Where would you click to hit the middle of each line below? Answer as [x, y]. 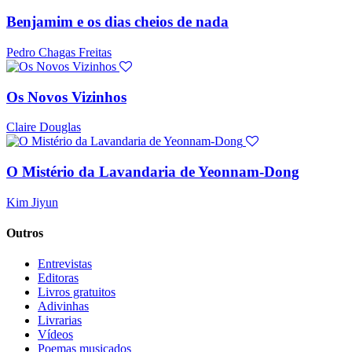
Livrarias [60, 321]
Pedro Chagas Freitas [59, 52]
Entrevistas [65, 264]
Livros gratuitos [77, 292]
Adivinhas [63, 306]
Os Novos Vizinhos [66, 97]
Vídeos [55, 335]
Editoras [58, 278]
